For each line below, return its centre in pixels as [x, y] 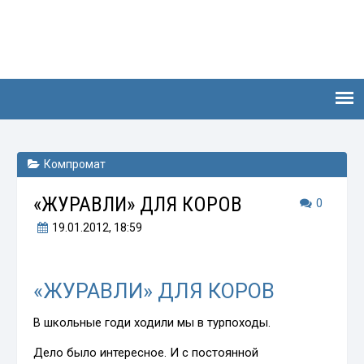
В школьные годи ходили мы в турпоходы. [152, 322]
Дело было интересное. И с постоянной [146, 352]
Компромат [74, 164]
